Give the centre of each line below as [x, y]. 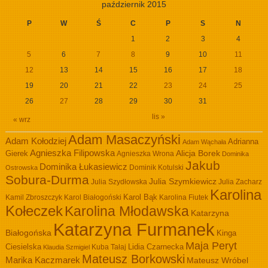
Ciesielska [23, 247]
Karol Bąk [140, 197]
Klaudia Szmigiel [66, 247]
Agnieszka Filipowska [72, 153]
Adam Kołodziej [36, 141]
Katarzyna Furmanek [134, 229]
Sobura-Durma [47, 180]
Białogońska [28, 233]
